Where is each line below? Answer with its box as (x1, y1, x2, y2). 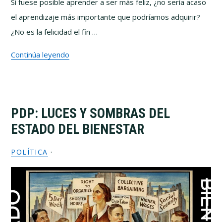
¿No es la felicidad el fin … (11, 27, 98, 37)
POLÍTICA (11, 147, 48, 157)
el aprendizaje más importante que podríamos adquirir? (11, 12, 201, 22)
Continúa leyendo (11, 50, 70, 59)
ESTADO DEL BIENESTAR (11, 121, 145, 137)
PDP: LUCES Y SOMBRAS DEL (11, 106, 170, 121)
